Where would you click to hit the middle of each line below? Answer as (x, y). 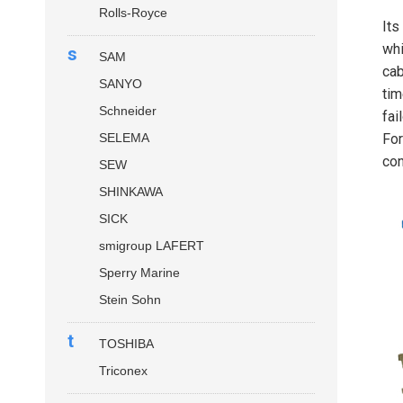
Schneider (128, 111)
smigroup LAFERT (152, 246)
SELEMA (124, 138)
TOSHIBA (126, 344)
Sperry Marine (139, 273)
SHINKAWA (131, 192)
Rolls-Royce (133, 13)
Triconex (123, 371)
